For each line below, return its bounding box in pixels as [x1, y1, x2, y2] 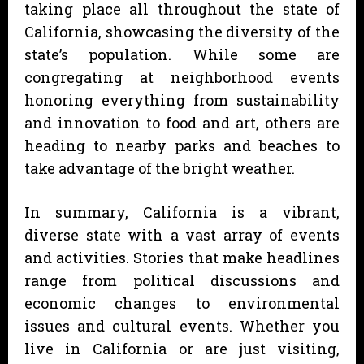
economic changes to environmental [24, 292, 340, 313]
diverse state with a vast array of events [24, 224, 340, 245]
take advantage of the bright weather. [24, 158, 295, 178]
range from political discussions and [24, 270, 340, 290]
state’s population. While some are [24, 44, 340, 64]
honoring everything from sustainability [24, 89, 340, 110]
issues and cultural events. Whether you [24, 315, 340, 336]
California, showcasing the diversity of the [24, 21, 340, 41]
